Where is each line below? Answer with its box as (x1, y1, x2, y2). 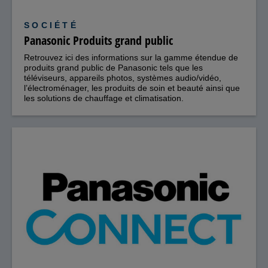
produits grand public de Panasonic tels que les (24, 63, 203, 73)
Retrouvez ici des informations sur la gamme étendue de (24, 53, 238, 63)
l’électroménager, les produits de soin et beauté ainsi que (24, 83, 240, 93)
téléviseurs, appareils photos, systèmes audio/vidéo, (24, 73, 221, 83)
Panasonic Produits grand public (24, 32, 173, 49)
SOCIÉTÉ (24, 20, 78, 31)
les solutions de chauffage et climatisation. (24, 93, 184, 103)
